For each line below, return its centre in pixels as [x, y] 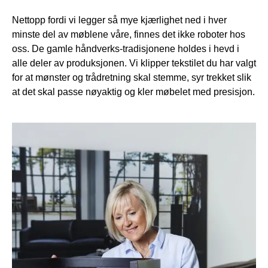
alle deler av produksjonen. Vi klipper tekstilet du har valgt [134, 63]
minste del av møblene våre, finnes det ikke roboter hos [129, 34]
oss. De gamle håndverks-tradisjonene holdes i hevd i [126, 49]
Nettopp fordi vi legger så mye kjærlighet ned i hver [119, 20]
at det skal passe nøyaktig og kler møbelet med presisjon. [133, 92]
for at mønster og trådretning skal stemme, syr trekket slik [132, 77]
